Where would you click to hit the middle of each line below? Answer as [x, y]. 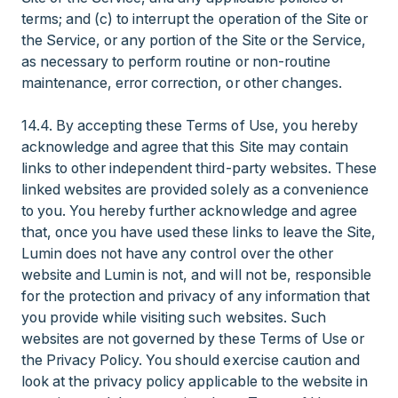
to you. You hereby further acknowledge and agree [189, 211]
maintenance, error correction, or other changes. [182, 83]
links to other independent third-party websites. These [199, 168]
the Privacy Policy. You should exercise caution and [191, 360]
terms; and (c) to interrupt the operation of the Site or [195, 19]
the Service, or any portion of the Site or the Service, [194, 40]
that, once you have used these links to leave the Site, [199, 232]
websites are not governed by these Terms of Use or [193, 338]
